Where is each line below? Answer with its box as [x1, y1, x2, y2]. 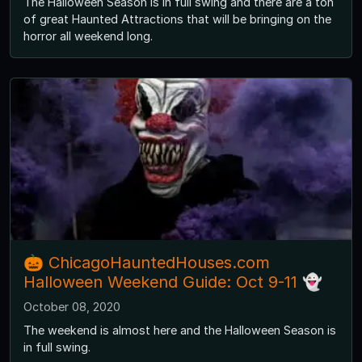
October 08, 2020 [23, 299, 120, 314]
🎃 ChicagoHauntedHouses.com [23, 252, 270, 272]
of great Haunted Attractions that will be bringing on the [23, 11, 331, 26]
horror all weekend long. [23, 28, 153, 43]
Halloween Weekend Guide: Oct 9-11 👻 [23, 271, 322, 292]
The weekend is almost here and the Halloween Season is [23, 322, 336, 337]
